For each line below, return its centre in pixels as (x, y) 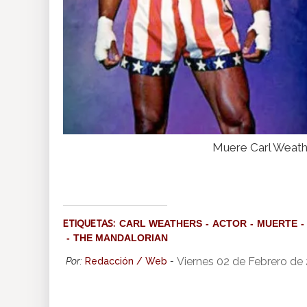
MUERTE (277, 224)
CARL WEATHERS (161, 224)
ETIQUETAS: (91, 224)
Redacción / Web (126, 261)
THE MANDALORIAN (121, 238)
